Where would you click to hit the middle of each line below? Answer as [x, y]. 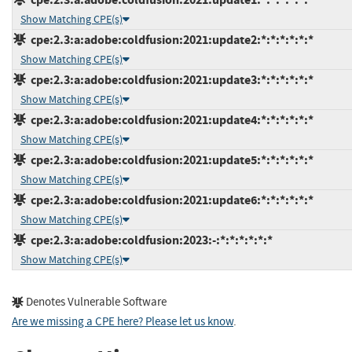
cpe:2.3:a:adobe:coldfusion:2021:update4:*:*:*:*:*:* [170, 120]
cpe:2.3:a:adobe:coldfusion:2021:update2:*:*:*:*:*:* [170, 40]
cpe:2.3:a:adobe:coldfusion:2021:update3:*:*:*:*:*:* [170, 80]
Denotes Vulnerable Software [95, 302]
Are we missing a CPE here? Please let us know [123, 322]
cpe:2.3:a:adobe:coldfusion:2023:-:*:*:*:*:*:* [149, 240]
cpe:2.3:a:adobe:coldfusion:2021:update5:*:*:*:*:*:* [170, 160]
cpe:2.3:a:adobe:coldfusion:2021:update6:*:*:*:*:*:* [170, 200]
